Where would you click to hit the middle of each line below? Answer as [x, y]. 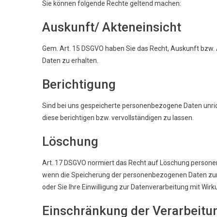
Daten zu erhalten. [70, 60]
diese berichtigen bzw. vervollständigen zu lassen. [118, 117]
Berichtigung [79, 84]
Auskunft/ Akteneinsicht [112, 27]
